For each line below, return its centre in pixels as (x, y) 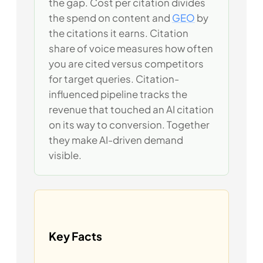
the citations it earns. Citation (119, 33)
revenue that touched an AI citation (131, 110)
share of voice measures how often (131, 49)
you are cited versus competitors (126, 64)
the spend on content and (110, 18)
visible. (65, 156)
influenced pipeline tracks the (118, 95)
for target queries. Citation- (114, 79)
